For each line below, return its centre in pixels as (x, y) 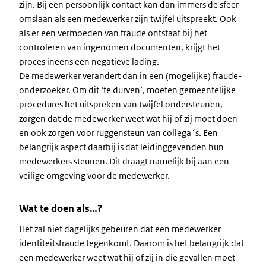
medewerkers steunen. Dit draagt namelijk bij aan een (124, 161)
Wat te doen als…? (61, 208)
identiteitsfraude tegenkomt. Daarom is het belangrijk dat (132, 243)
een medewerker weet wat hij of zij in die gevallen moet (127, 257)
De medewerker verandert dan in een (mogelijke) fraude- (130, 76)
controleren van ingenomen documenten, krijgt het (120, 47)
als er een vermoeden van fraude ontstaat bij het (113, 33)
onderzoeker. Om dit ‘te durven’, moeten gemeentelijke (127, 90)
